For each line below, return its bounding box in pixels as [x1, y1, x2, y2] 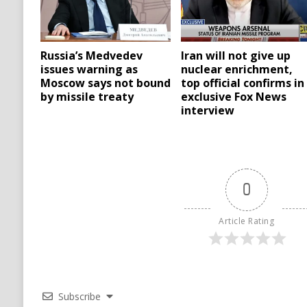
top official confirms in [181, 75, 305, 91]
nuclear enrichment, [181, 62, 293, 77]
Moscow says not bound [40, 75, 171, 91]
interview [181, 103, 235, 119]
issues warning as [40, 62, 138, 77]
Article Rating [219, 215, 275, 228]
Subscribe [58, 290, 101, 304]
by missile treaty [40, 89, 134, 105]
